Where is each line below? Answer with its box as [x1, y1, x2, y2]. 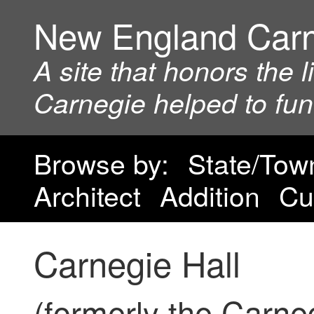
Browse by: [34, 143, 169, 182]
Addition [160, 175, 260, 214]
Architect [34, 175, 141, 214]
